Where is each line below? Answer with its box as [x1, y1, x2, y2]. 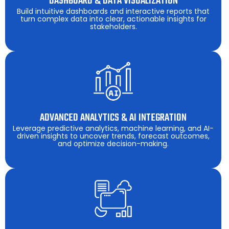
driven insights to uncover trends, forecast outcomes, [17, 131, 210, 142]
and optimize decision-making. [58, 139, 169, 149]
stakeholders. [89, 21, 137, 32]
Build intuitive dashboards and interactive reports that [17, 6, 210, 16]
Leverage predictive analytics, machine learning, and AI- [13, 123, 214, 134]
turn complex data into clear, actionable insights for [20, 13, 207, 24]
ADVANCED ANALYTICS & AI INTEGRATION [40, 110, 187, 126]
